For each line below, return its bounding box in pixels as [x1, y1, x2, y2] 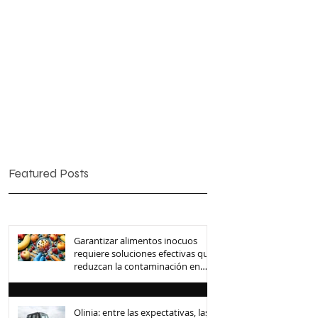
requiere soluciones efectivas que [74, 247, 214, 261]
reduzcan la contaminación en [74, 260, 200, 273]
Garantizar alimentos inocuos [74, 234, 197, 248]
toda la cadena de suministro [74, 273, 196, 286]
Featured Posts [9, 166, 89, 182]
